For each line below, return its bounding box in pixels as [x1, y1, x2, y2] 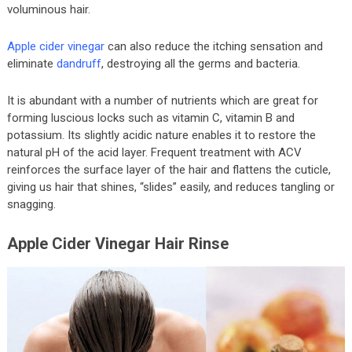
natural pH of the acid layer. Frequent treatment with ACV [6, 145, 302, 159]
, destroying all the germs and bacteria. [101, 56, 300, 71]
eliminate [6, 56, 57, 71]
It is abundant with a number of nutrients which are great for [6, 93, 318, 108]
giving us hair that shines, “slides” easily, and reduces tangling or [6, 179, 335, 194]
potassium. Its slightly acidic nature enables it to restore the [6, 127, 316, 142]
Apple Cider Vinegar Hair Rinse [6, 233, 229, 253]
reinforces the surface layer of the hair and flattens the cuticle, [6, 162, 331, 177]
